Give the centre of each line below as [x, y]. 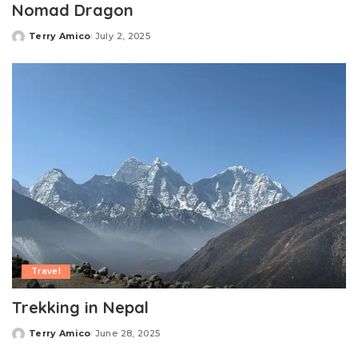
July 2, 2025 [122, 36]
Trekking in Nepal [80, 308]
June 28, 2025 [127, 334]
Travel [46, 272]
